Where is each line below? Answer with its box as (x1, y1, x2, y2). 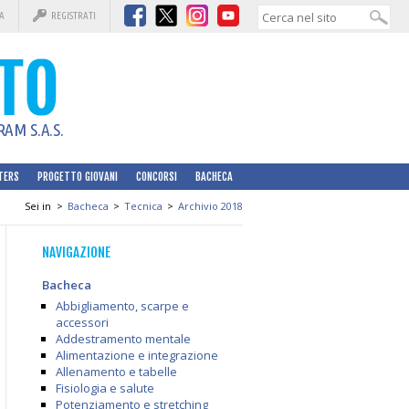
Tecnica (124, 199, 163, 213)
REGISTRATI (51, 10, 96, 21)
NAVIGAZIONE (42, 244, 110, 261)
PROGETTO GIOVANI (37, 170, 118, 184)
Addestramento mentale (56, 330, 191, 347)
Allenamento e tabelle (56, 363, 177, 380)
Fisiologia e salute (56, 380, 154, 396)
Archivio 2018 (178, 199, 243, 213)
